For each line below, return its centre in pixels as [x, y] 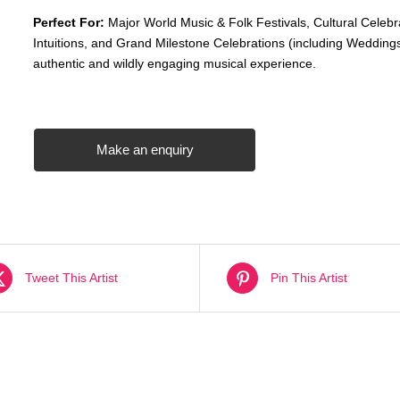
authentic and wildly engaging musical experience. [174, 63]
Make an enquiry [145, 150]
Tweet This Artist [71, 278]
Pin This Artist [309, 278]
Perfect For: [68, 22]
